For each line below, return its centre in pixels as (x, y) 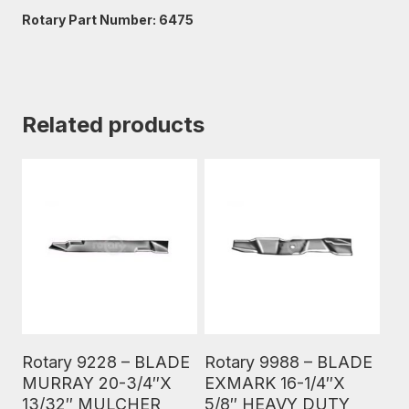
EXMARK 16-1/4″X (275, 383)
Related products (113, 125)
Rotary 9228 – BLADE (106, 362)
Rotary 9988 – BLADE (288, 362)
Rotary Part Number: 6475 (108, 20)
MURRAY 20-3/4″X (97, 383)
